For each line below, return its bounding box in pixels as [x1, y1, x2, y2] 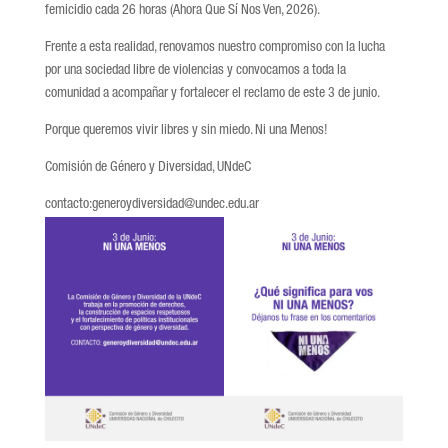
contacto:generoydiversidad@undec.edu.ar [44, 197, 259, 212]
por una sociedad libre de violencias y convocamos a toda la [44, 63, 346, 78]
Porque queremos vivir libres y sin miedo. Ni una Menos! [44, 123, 328, 138]
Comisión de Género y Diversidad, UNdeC [44, 160, 251, 175]
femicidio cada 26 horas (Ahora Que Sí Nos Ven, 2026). [44, 3, 320, 18]
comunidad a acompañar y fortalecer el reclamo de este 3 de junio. [44, 86, 380, 101]
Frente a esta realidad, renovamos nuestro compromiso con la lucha [44, 40, 385, 55]
